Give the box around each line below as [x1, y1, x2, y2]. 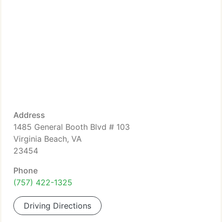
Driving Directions [24, 201, 91, 211]
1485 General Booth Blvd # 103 [13, 122, 130, 132]
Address [13, 110, 45, 120]
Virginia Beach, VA [13, 134, 82, 144]
